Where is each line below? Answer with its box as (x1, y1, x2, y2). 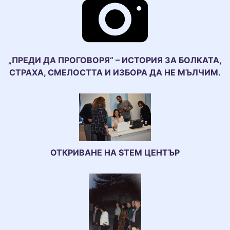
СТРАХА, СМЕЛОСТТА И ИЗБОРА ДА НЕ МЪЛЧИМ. (9, 67, 221, 78)
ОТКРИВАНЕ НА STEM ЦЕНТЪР (50, 147, 180, 158)
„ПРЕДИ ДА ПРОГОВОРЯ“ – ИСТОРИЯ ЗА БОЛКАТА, (8, 55, 222, 65)
